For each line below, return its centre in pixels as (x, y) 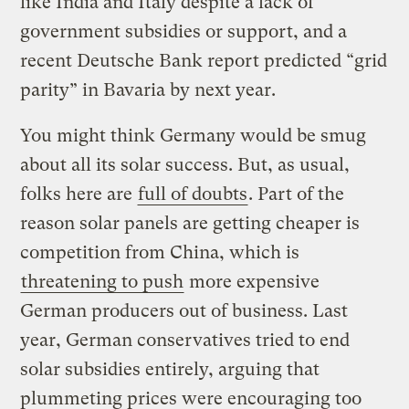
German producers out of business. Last (184, 310)
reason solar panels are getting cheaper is (190, 223)
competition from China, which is (160, 252)
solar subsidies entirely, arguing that (170, 369)
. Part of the (297, 194)
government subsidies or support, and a (184, 31)
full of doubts (193, 194)
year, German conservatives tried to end (185, 340)
